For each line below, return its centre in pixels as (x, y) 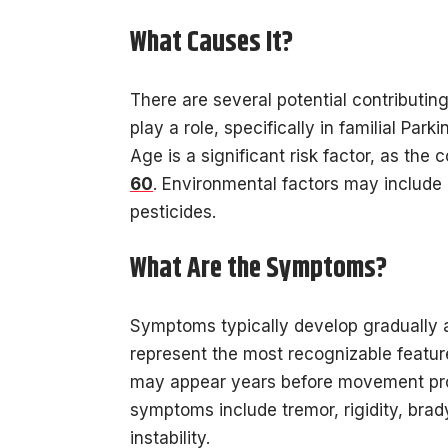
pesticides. (173, 212)
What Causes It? (211, 42)
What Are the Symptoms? (258, 268)
